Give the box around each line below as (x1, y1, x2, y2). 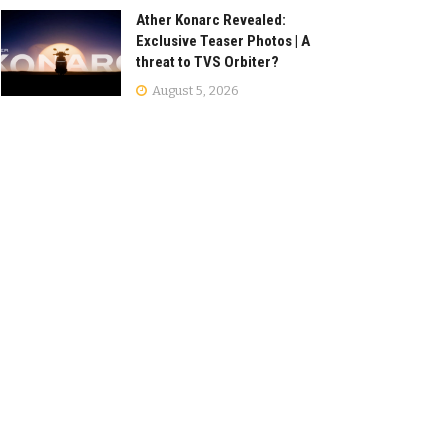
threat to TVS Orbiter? (136, 52, 279, 71)
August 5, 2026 (149, 82, 239, 98)
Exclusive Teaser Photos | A (136, 31, 310, 50)
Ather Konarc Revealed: (136, 10, 286, 29)
